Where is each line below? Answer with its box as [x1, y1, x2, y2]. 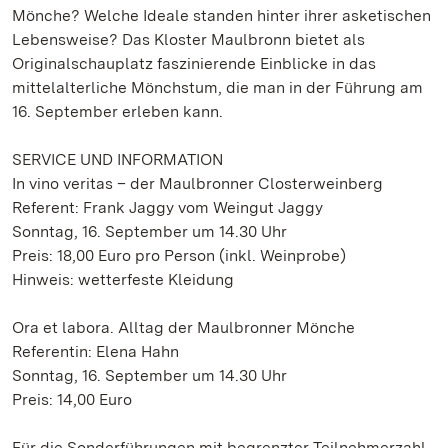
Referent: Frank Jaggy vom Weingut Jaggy [12, 198, 323, 217]
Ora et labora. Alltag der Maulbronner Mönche [12, 318, 355, 337]
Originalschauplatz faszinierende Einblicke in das [12, 54, 376, 73]
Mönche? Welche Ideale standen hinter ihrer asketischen [12, 6, 431, 25]
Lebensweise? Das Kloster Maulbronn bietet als [12, 30, 365, 49]
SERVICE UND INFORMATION [12, 150, 223, 169]
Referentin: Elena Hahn [12, 342, 179, 361]
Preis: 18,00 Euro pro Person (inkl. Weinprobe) [12, 246, 346, 265]
